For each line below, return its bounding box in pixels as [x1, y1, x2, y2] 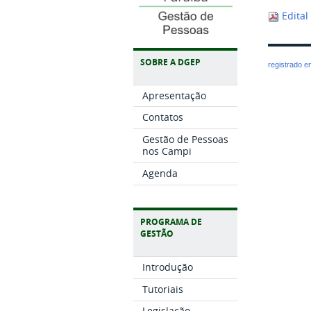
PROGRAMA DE [140, 216, 202, 228]
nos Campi [142, 144, 192, 158]
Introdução [142, 260, 193, 274]
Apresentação [142, 88, 206, 102]
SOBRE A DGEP [140, 56, 201, 68]
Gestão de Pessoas [142, 133, 228, 146]
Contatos [142, 110, 183, 124]
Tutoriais [142, 282, 183, 296]
